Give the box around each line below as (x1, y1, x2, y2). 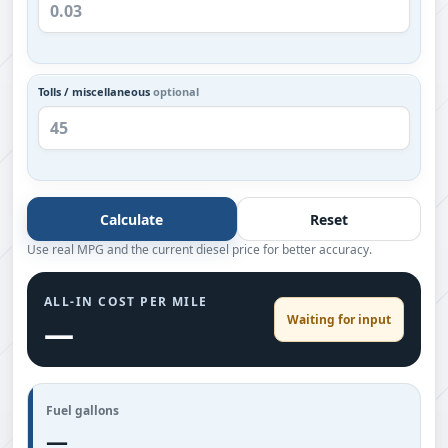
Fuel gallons (46, 402, 119, 419)
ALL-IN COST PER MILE (44, 293, 208, 310)
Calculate (100, 209, 164, 229)
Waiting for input (287, 311, 391, 328)
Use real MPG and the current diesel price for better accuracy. (27, 241, 372, 258)
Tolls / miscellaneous (38, 84, 153, 99)
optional (153, 84, 199, 99)
